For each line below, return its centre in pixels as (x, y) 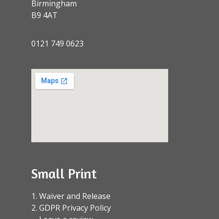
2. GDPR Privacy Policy (71, 208)
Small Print (64, 174)
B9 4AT (44, 15)
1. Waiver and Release (71, 196)
